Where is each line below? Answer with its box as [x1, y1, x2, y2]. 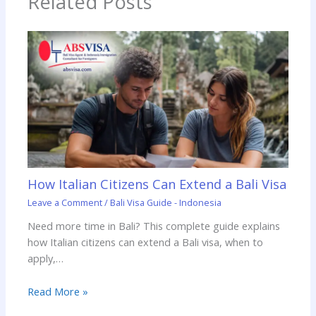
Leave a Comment [28, 195, 103, 209]
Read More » [28, 284, 89, 298]
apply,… [28, 251, 64, 266]
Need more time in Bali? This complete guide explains [28, 219, 281, 233]
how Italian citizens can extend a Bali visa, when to [28, 235, 264, 250]
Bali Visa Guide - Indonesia [110, 195, 222, 209]
